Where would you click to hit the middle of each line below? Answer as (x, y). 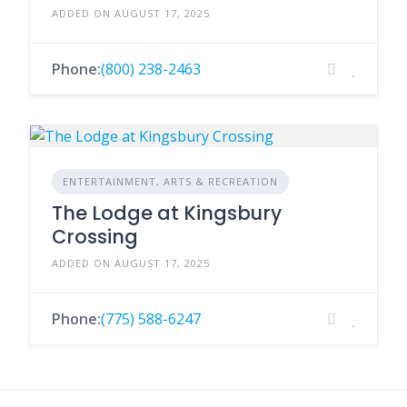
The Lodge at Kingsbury (167, 213)
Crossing (95, 237)
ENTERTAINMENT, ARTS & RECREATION (170, 181)
